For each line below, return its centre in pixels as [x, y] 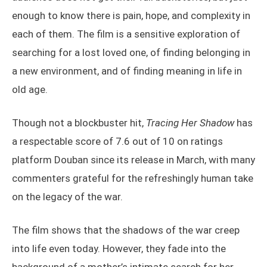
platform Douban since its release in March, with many [133, 160]
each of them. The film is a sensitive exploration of [126, 34]
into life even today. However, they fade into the [119, 249]
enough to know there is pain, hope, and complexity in [131, 16]
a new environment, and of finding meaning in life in [127, 71]
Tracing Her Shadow [191, 123]
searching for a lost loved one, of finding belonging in [131, 53]
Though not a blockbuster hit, [79, 123]
